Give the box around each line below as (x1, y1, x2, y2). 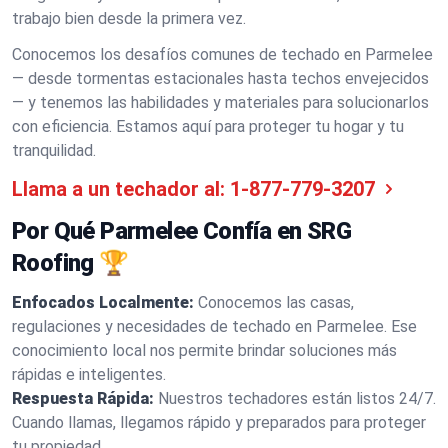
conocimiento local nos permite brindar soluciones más (12, 341, 397, 360)
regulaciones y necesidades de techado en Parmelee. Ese (12, 317, 417, 336)
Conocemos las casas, (198, 293, 354, 312)
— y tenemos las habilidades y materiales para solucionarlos (12, 93, 429, 112)
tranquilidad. (12, 141, 96, 160)
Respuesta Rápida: (12, 389, 154, 408)
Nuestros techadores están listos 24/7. (158, 389, 436, 408)
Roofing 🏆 (12, 249, 129, 277)
